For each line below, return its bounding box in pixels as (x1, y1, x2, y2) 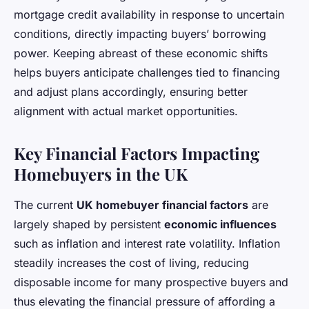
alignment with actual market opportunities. (14, 103, 238, 118)
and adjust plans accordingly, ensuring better (14, 84, 248, 99)
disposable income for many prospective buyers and (14, 275, 288, 289)
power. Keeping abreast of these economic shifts (14, 46, 268, 60)
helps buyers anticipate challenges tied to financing (14, 65, 280, 79)
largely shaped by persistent (14, 217, 164, 231)
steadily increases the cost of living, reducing (14, 255, 249, 270)
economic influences (164, 217, 277, 231)
